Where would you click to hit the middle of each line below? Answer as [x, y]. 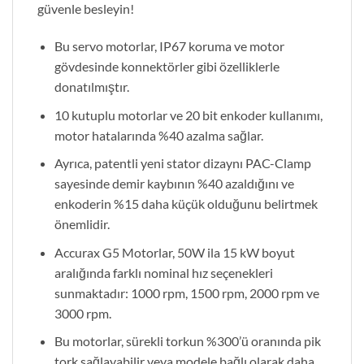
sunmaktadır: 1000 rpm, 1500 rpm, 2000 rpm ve [186, 292]
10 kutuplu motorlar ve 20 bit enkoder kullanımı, [188, 115]
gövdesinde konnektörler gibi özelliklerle [167, 67]
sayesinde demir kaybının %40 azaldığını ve [174, 184]
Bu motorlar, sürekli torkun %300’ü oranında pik [187, 341]
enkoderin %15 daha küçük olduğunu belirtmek [186, 204]
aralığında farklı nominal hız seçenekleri [163, 272]
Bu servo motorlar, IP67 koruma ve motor [169, 46]
